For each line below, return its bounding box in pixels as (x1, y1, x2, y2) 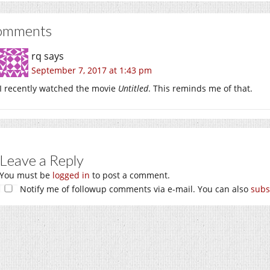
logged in (52, 169, 90, 181)
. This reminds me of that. (148, 82, 253, 94)
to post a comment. (90, 169, 170, 181)
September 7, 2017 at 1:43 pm (31, 64, 152, 76)
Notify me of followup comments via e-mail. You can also (17, 183, 251, 195)
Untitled (118, 82, 148, 94)
